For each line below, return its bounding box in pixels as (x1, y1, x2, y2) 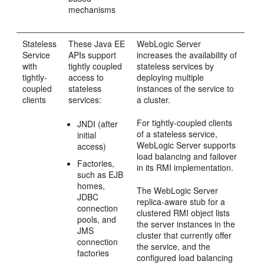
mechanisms (68, 4, 116, 15)
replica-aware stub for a (137, 196, 226, 207)
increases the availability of (137, 49, 237, 61)
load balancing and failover (137, 150, 237, 162)
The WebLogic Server (137, 184, 219, 196)
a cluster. (137, 94, 171, 105)
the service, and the (137, 240, 211, 252)
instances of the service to (137, 82, 235, 94)
